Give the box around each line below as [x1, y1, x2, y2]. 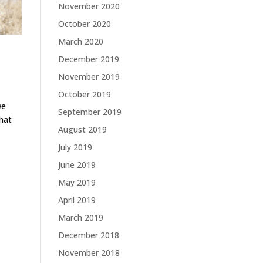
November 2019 [58, 71, 120, 82]
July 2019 [58, 141, 92, 153]
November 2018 [58, 247, 120, 258]
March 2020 [58, 36, 103, 47]
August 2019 [58, 124, 107, 135]
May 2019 [58, 177, 96, 188]
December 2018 [58, 230, 119, 241]
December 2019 [58, 53, 119, 65]
